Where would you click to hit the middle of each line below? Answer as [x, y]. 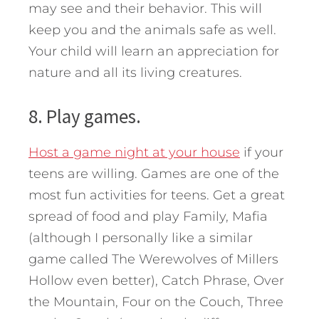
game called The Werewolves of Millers [153, 260]
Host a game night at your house [134, 153]
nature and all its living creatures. [135, 73]
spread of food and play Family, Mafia [148, 217]
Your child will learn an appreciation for [154, 52]
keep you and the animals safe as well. [152, 30]
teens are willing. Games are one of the [154, 174]
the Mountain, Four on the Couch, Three [156, 302]
